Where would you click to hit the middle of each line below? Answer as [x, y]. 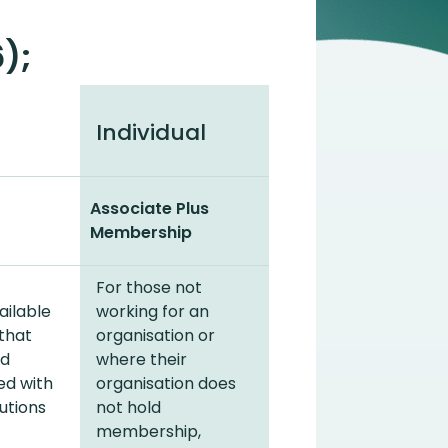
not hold [128, 407]
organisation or [155, 335]
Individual [151, 132]
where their [141, 359]
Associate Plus [149, 208]
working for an [152, 311]
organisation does [166, 383]
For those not [149, 287]
